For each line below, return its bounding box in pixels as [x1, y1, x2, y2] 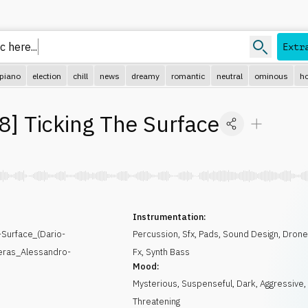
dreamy [131, 70, 159, 81]
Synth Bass [146, 246, 190, 258]
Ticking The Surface [24, 109, 219, 138]
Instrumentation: [133, 211, 207, 223]
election [32, 70, 61, 81]
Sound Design [223, 228, 279, 240]
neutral [217, 70, 243, 81]
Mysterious [133, 278, 178, 289]
